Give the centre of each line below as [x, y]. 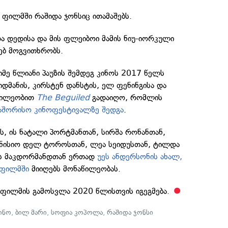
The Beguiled [63, 97]
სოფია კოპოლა [77, 212]
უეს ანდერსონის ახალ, [140, 156]
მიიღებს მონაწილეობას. [75, 169]
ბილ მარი [31, 212]
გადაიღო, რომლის [126, 97]
